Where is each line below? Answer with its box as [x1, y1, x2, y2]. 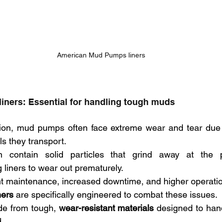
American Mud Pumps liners [57, 51, 145, 59]
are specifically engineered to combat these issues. [13, 189, 220, 200]
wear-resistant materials [58, 203, 154, 213]
